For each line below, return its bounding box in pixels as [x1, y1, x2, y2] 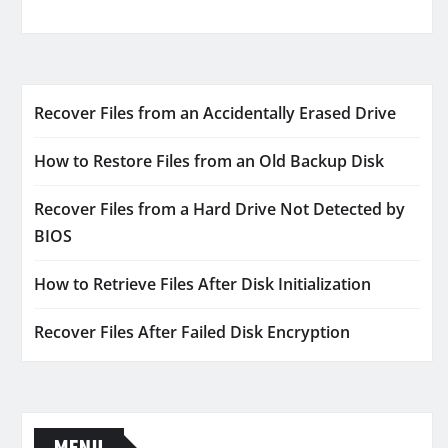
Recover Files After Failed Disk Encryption [34, 321, 350, 343]
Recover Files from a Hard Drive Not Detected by [34, 198, 405, 220]
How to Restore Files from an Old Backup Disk [34, 150, 384, 172]
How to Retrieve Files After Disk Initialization [34, 273, 371, 295]
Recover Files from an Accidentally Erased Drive [34, 102, 396, 124]
